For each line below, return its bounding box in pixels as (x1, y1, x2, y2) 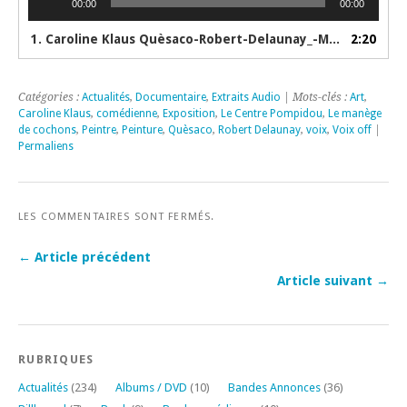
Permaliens (18, 139, 74, 153)
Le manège (328, 106, 382, 120)
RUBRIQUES (18, 352, 94, 366)
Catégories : (18, 90, 82, 104)
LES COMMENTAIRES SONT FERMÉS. (18, 209, 215, 223)
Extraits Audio (212, 90, 281, 104)
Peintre (82, 123, 116, 136)
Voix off (333, 123, 372, 136)
